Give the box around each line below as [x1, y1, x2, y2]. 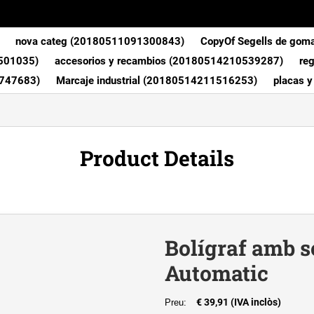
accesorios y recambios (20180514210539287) [55, 54, 283, 67]
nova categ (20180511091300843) [15, 34, 184, 48]
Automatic [165, 259, 269, 287]
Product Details [80, 144, 234, 172]
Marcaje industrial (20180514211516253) [56, 74, 257, 87]
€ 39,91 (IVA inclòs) [196, 296, 282, 308]
